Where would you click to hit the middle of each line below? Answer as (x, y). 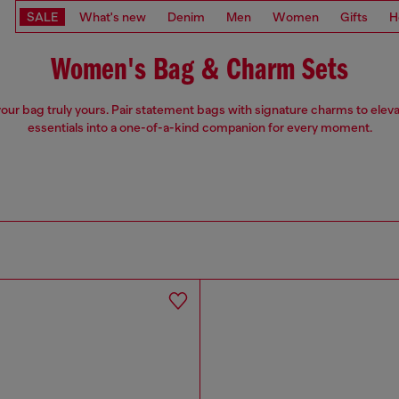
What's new (113, 16)
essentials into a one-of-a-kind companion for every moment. (199, 128)
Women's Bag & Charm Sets (199, 71)
